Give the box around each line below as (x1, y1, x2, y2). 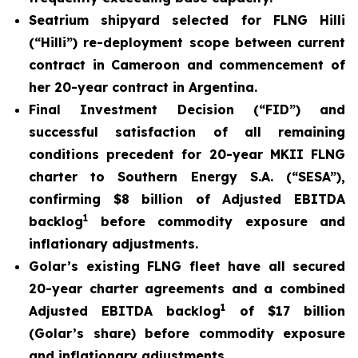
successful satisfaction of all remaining (29, 124, 345, 140)
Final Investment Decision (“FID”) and (29, 101, 345, 117)
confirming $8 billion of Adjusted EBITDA (29, 191, 345, 207)
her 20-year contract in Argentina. (29, 79, 257, 95)
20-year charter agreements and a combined (29, 280, 345, 296)
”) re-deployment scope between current (66, 34, 345, 50)
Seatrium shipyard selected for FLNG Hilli (29, 12, 345, 28)
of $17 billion (225, 303, 346, 319)
